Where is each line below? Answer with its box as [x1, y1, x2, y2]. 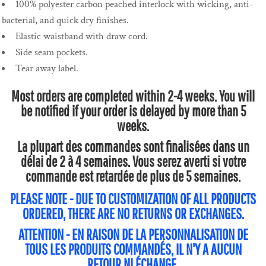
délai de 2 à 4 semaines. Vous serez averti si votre [20, 153, 246, 170]
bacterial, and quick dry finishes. [2, 14, 129, 27]
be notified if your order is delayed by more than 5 [20, 102, 246, 120]
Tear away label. [15, 62, 78, 75]
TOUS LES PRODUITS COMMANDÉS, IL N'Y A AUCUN [24, 240, 242, 258]
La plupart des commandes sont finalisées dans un [17, 138, 249, 156]
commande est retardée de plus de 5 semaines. [26, 167, 240, 185]
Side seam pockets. [15, 46, 88, 59]
